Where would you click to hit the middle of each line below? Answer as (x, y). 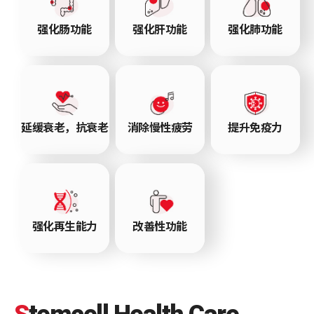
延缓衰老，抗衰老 (65, 127)
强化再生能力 (64, 226)
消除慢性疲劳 (160, 127)
